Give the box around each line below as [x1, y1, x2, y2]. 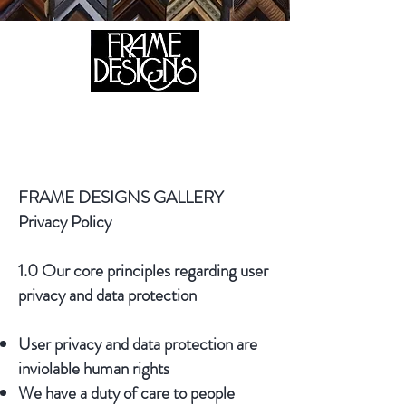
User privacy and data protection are [18, 332, 257, 356]
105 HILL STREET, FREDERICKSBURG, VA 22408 [11, 101, 279, 119]
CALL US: [64, 119, 129, 140]
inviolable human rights [18, 356, 169, 381]
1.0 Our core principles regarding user [18, 258, 268, 283]
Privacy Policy [18, 209, 111, 234]
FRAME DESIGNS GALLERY [18, 185, 224, 209]
